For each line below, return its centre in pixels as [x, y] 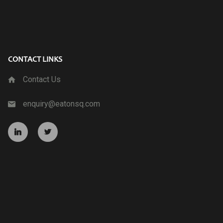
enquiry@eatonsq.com [61, 104]
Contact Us [42, 79]
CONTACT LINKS [35, 60]
